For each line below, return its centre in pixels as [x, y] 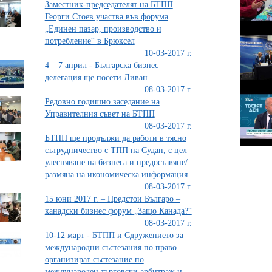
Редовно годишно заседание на [102, 102]
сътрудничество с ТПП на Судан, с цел [116, 150]
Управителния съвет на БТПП [100, 114]
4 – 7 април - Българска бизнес [101, 65]
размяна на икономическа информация [116, 175]
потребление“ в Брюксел [90, 41]
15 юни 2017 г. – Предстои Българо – [112, 199]
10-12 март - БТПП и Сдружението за [114, 235]
